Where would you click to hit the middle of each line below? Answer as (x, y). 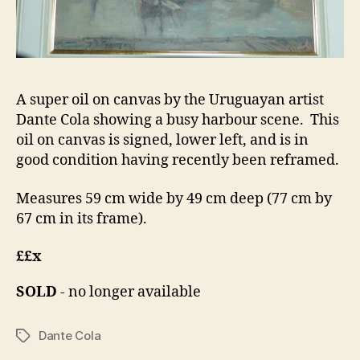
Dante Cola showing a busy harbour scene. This (178, 121)
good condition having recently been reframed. (178, 161)
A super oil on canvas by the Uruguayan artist (170, 100)
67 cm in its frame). (82, 219)
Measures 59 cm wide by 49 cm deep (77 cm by (174, 198)
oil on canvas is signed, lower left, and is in (162, 141)
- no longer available (129, 292)
